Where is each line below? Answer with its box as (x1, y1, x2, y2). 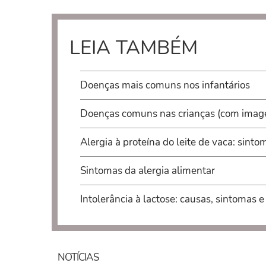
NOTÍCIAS (58, 250, 99, 264)
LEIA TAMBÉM (69, 34, 198, 62)
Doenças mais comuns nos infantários (80, 78, 250, 93)
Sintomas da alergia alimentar (80, 164, 215, 178)
